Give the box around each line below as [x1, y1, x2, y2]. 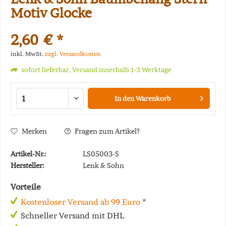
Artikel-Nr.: [11, 149, 46, 158]
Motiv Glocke [11, 5, 92, 21]
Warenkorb [136, 94, 172, 103]
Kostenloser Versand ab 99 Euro [21, 197, 140, 207]
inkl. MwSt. [11, 50, 45, 58]
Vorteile [11, 182, 41, 192]
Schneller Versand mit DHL [21, 210, 124, 220]
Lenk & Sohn [83, 161, 124, 170]
